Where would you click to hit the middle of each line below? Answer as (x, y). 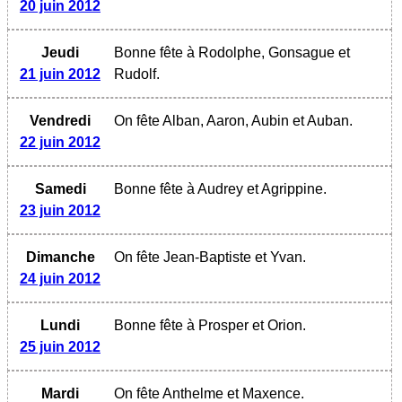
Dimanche (60, 257)
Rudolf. (137, 74)
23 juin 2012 (60, 210)
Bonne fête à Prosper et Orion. (210, 325)
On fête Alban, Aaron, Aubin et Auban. (233, 120)
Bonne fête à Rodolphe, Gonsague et (232, 52)
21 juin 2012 (60, 74)
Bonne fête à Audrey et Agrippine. (220, 188)
